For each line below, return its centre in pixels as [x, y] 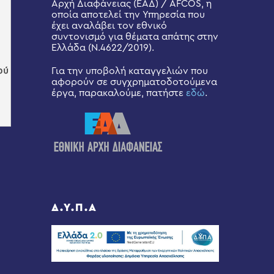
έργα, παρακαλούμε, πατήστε [119, 93]
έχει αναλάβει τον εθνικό [109, 26]
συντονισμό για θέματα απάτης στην [135, 37]
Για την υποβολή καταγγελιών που [130, 71]
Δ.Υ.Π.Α [75, 207]
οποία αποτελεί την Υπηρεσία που [128, 15]
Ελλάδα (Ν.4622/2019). [103, 48]
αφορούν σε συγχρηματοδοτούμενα [135, 82]
